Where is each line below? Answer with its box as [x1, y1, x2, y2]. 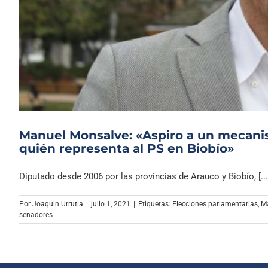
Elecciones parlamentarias [172, 199, 258, 208]
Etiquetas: [138, 199, 172, 208]
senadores [19, 210, 53, 219]
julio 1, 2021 [91, 199, 130, 208]
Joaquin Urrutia [32, 199, 83, 208]
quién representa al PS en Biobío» [19, 141, 234, 156]
